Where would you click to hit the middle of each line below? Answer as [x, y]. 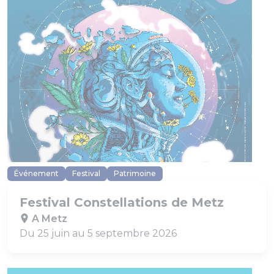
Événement [36, 174]
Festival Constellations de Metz [122, 203]
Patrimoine [135, 174]
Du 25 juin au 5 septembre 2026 [98, 234]
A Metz [48, 219]
